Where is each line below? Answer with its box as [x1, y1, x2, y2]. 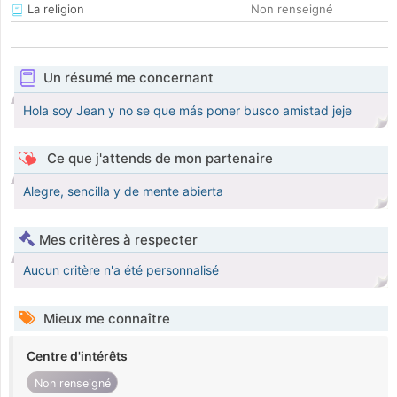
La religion [24, 2, 84, 17]
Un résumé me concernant [43, 69, 214, 87]
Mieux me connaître [40, 310, 170, 328]
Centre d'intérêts [27, 348, 128, 364]
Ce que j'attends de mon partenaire [43, 150, 273, 167]
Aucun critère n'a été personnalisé [23, 262, 219, 278]
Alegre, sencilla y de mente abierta [23, 183, 223, 199]
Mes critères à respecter [39, 231, 198, 249]
